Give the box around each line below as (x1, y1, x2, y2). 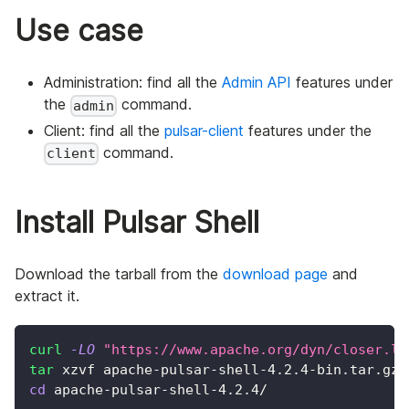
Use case (15, 13, 143, 49)
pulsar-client (164, 121, 244, 141)
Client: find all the (44, 121, 164, 141)
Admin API (222, 73, 291, 92)
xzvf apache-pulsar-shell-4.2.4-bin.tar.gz (54, 361, 399, 378)
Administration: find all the (44, 73, 222, 92)
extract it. (15, 286, 79, 305)
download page (223, 264, 328, 283)
